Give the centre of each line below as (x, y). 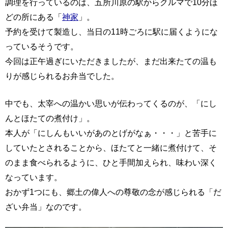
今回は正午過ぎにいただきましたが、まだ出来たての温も (111, 61)
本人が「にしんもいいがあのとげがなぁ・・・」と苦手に (111, 133)
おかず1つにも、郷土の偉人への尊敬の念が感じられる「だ (113, 192)
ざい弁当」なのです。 (46, 207)
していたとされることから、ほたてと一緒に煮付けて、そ (111, 148)
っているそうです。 (42, 46)
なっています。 (34, 177)
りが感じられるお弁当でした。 (62, 76)
